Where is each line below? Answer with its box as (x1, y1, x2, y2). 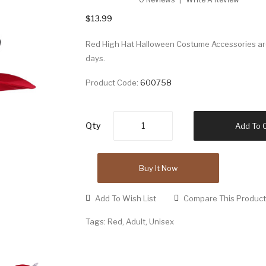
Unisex (149, 216, 174, 226)
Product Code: (85, 77, 140, 87)
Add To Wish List (95, 193, 156, 203)
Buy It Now (139, 163, 178, 173)
